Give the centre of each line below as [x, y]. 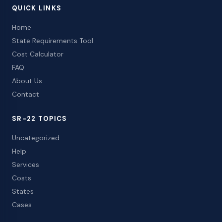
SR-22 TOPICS [40, 119]
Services [26, 165]
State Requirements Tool [53, 41]
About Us [27, 81]
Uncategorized [36, 138]
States [23, 192]
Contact [26, 94]
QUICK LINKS [37, 8]
